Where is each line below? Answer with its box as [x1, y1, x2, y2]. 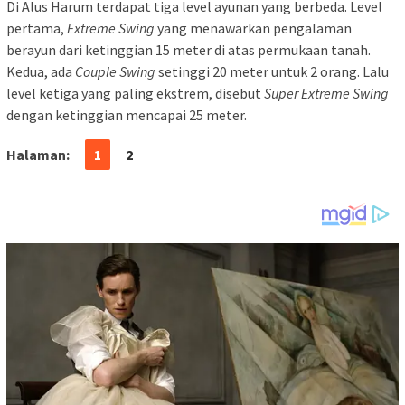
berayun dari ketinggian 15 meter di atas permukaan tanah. [6, 41, 371, 60]
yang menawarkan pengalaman [155, 19, 352, 38]
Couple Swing [75, 62, 155, 81]
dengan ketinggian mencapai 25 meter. [6, 106, 247, 125]
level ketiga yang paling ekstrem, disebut [6, 84, 264, 103]
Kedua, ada [6, 62, 75, 81]
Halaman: [6, 146, 70, 165]
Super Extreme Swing [264, 84, 389, 103]
